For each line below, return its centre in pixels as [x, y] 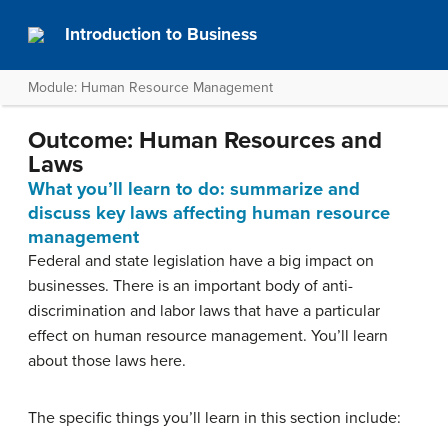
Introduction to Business [161, 34]
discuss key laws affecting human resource [209, 213]
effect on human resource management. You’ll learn [208, 336]
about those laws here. [107, 361]
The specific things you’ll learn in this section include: [214, 418]
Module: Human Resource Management [150, 87]
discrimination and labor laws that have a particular [204, 311]
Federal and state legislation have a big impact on [201, 261]
